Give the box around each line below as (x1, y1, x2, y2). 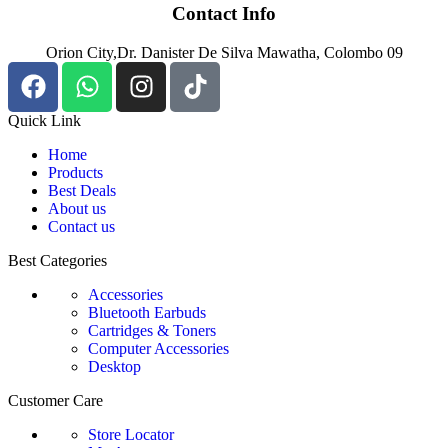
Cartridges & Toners (88, 321, 216, 339)
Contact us (48, 217, 115, 235)
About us (48, 199, 106, 217)
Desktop (88, 357, 141, 375)
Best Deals (48, 181, 116, 199)
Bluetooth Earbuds (88, 303, 206, 321)
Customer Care (8, 391, 103, 409)
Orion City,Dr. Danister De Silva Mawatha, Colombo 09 (45, 43, 403, 61)
